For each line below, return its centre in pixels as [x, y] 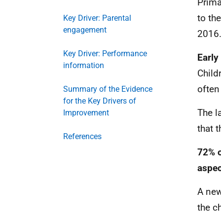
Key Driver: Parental [97, 18]
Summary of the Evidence [108, 89]
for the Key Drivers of [100, 101]
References [82, 136]
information [84, 65]
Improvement [86, 113]
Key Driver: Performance [105, 54]
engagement [85, 30]
